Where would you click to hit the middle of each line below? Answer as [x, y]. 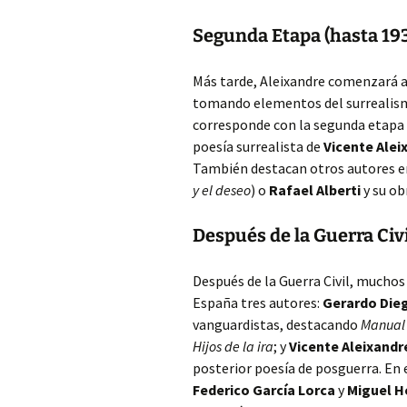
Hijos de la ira [233, 346]
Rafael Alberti [315, 190]
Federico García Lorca [264, 390]
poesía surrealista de [258, 146]
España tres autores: [258, 303]
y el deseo [222, 190]
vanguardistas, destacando [277, 324]
